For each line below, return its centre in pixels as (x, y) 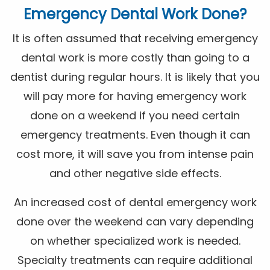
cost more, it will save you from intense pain (135, 154)
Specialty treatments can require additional (135, 260)
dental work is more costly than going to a (135, 58)
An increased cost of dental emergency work (135, 202)
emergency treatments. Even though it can (135, 135)
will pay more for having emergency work (135, 96)
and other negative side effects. (135, 174)
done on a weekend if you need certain (135, 116)
